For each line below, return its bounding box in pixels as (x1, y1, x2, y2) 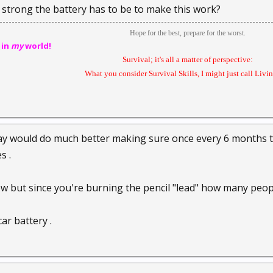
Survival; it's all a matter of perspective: (122, 55, 255, 64)
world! (23, 40, 51, 51)
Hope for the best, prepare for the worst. (129, 29, 246, 37)
